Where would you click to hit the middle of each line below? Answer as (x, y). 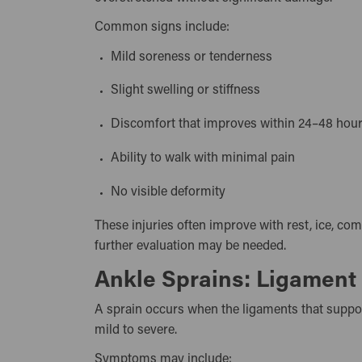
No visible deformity (172, 192)
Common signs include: (162, 28)
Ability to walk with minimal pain (206, 158)
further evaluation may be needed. (190, 246)
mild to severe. (136, 330)
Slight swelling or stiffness (189, 91)
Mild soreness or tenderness (195, 57)
